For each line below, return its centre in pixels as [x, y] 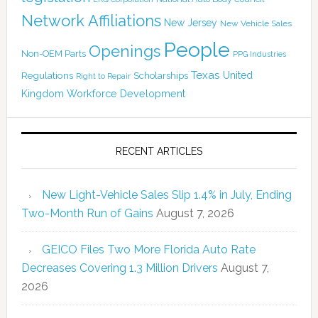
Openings [124, 51]
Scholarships [160, 76]
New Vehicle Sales [256, 24]
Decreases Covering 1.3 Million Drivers [119, 268]
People [196, 50]
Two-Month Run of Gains [87, 214]
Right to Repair [103, 77]
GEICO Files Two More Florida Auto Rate [148, 250]
